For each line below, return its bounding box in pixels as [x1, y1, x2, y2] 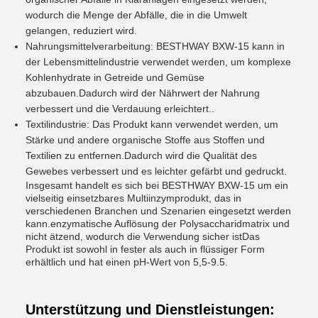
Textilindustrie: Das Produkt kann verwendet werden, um [26, 119, 278, 130]
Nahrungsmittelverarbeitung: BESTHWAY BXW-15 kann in [26, 40, 285, 52]
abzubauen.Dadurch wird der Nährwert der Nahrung [26, 87, 260, 99]
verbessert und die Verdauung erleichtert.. [26, 103, 214, 114]
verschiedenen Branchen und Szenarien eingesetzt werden [26, 205, 291, 216]
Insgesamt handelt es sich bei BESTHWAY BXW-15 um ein [26, 180, 288, 191]
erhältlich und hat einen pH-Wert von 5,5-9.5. [26, 256, 228, 268]
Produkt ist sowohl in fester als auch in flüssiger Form [26, 243, 265, 255]
